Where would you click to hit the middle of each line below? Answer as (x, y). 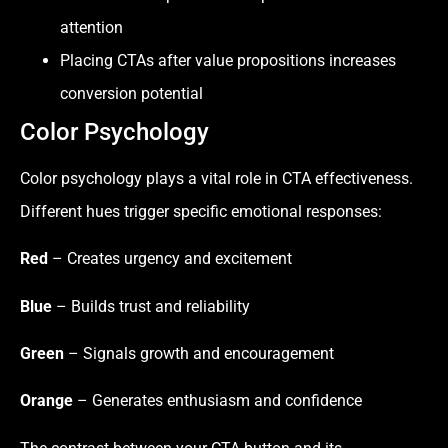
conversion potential (131, 93)
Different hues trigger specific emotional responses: (201, 211)
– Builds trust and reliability (151, 306)
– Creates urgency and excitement (170, 259)
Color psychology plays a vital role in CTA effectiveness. (216, 178)
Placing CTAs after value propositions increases (228, 60)
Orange (46, 401)
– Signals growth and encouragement (199, 354)
